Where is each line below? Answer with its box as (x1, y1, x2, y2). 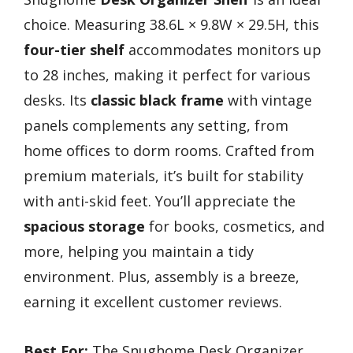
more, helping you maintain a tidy (24, 241, 254, 261)
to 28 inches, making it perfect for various (24, 65, 310, 84)
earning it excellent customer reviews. (24, 292, 282, 311)
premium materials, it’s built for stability (24, 165, 303, 185)
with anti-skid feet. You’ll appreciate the (24, 191, 295, 210)
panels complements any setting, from (24, 115, 288, 135)
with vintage (224, 90, 312, 110)
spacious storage (24, 216, 145, 236)
